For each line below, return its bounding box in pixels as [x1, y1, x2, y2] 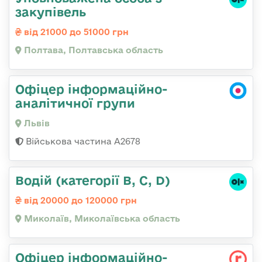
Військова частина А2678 [23, 136, 140, 146]
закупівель [15, 4, 86, 19]
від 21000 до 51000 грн [22, 26, 129, 37]
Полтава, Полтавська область [22, 44, 163, 55]
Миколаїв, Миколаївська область [22, 213, 180, 223]
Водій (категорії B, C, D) [15, 173, 170, 187]
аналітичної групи [15, 95, 135, 110]
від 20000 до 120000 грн [22, 195, 137, 205]
